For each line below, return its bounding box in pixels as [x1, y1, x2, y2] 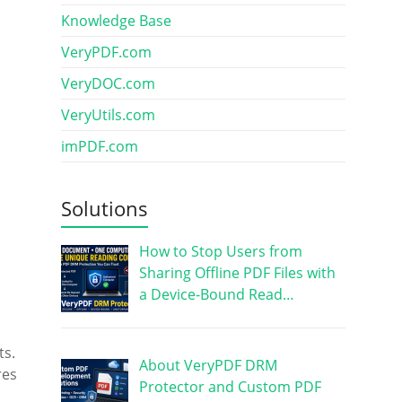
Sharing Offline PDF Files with [138, 263, 336, 283]
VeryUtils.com [60, 105, 155, 125]
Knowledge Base [60, 11, 171, 31]
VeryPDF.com [60, 42, 152, 62]
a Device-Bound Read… [138, 284, 294, 304]
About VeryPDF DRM [138, 354, 277, 375]
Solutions [60, 195, 148, 222]
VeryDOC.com [60, 74, 155, 93]
